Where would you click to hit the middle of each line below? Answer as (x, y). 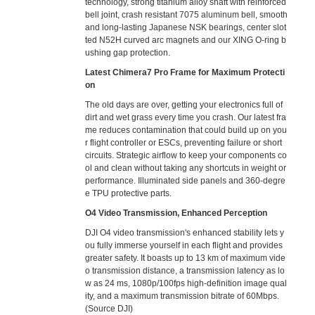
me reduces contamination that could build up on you (186, 130)
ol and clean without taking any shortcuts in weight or (186, 168)
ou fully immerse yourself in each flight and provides (184, 245)
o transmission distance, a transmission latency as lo (185, 271)
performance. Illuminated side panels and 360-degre (186, 181)
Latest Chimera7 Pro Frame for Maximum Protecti (185, 72)
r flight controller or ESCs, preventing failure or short (184, 143)
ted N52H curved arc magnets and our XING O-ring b (186, 40)
